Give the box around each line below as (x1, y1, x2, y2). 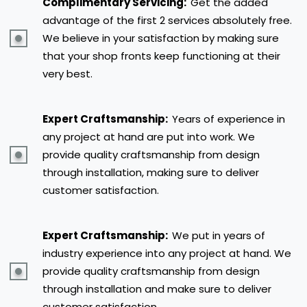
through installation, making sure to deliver (42, 165, 259, 180)
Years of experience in (172, 112, 285, 127)
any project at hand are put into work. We (42, 130, 255, 145)
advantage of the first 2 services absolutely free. (42, 13, 292, 28)
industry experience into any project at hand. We (42, 246, 291, 261)
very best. (42, 66, 93, 82)
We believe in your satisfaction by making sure (42, 31, 279, 46)
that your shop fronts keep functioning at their (42, 49, 280, 64)
